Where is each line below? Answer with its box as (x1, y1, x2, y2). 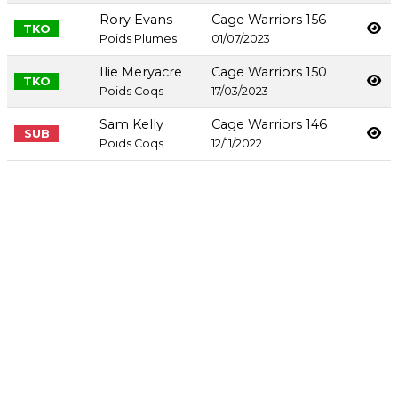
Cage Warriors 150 (211, 64, 327, 81)
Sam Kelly (99, 116, 163, 133)
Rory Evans (99, 12, 172, 28)
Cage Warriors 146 (211, 116, 327, 133)
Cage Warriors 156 (211, 12, 326, 28)
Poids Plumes (99, 32, 177, 46)
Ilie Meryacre (99, 64, 182, 81)
